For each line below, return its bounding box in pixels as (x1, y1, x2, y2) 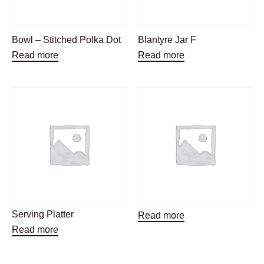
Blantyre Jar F (138, 35, 196, 45)
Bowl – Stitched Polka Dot (12, 35, 121, 45)
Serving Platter (12, 209, 74, 220)
